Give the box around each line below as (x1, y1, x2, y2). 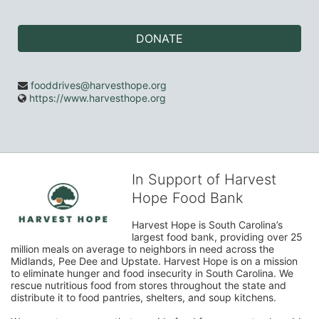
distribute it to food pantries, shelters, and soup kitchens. (11, 291, 279, 303)
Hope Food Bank (132, 189, 244, 206)
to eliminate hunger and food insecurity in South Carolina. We (11, 267, 293, 279)
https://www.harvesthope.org (29, 92, 166, 104)
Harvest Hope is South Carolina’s (132, 219, 283, 231)
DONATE (136, 31, 183, 46)
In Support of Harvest (132, 171, 276, 188)
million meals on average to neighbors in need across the (11, 243, 274, 255)
